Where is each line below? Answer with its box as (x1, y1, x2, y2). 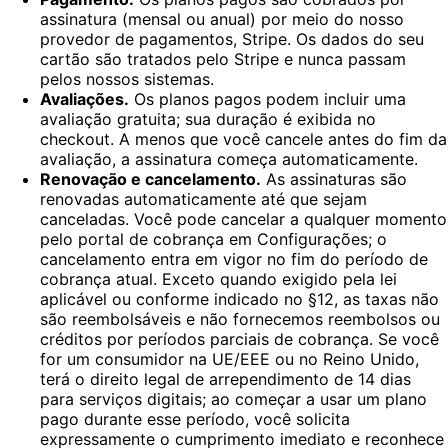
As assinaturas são (261, 169, 407, 190)
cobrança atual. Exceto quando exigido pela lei (40, 269, 397, 290)
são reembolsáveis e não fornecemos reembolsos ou (40, 309, 440, 330)
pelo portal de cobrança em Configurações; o (40, 229, 387, 250)
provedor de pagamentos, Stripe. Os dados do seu (40, 29, 424, 50)
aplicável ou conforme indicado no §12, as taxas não (40, 289, 439, 310)
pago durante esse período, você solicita (40, 409, 350, 430)
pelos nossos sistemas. (40, 69, 214, 90)
